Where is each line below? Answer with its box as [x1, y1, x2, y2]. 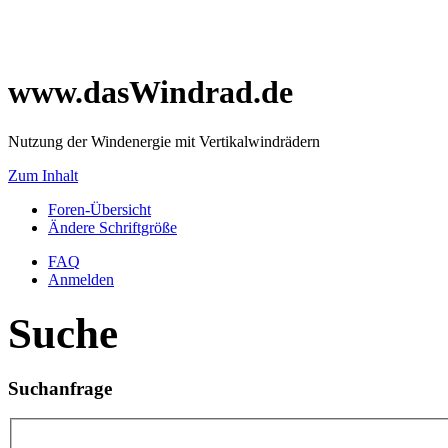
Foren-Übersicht [48, 200, 151, 218]
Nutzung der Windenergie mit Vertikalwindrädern [8, 132, 320, 150]
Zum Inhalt [8, 166, 78, 184]
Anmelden [48, 270, 114, 288]
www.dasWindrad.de [8, 74, 293, 111]
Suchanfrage [8, 377, 112, 399]
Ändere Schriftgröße [48, 218, 177, 236]
